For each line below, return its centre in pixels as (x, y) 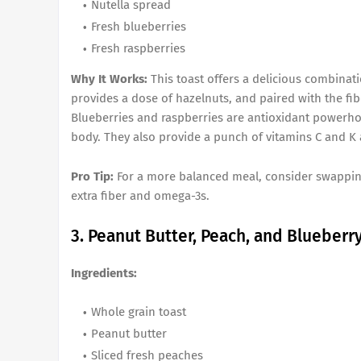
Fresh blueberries (139, 27)
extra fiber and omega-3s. (140, 196)
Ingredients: (104, 273)
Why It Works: (109, 79)
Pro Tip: (92, 176)
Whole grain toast (139, 312)
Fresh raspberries (138, 48)
